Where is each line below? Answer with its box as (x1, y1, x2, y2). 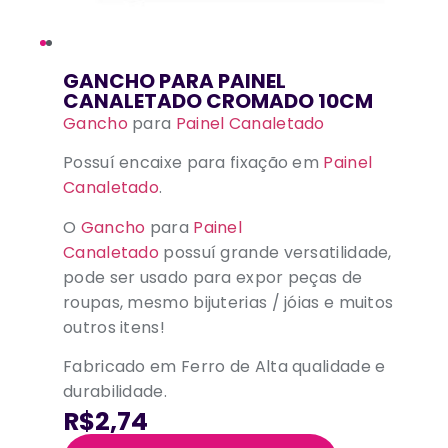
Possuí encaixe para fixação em (63, 151, 324, 175)
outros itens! (63, 315, 165, 339)
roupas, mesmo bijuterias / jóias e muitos (63, 290, 394, 314)
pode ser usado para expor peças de (63, 265, 363, 289)
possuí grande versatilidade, (159, 240, 392, 264)
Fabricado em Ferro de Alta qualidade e (63, 355, 386, 379)
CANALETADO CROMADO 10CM (63, 87, 373, 115)
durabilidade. (63, 380, 167, 404)
